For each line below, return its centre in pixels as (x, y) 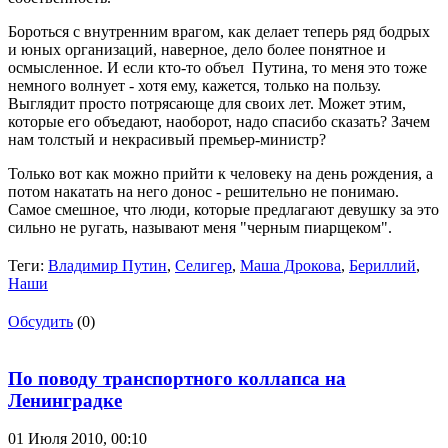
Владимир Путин (107, 265)
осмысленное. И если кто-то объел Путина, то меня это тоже (217, 67)
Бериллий (382, 265)
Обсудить (40, 321)
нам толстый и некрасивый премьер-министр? (167, 139)
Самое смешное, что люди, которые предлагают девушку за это (223, 209)
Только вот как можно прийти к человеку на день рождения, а (220, 173)
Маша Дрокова (290, 265)
